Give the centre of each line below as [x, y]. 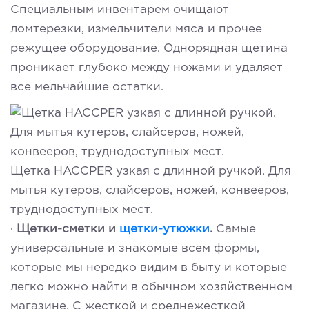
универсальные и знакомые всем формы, [135, 248]
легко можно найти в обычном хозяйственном [151, 287]
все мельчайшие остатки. [87, 87]
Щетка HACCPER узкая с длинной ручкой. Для [151, 171]
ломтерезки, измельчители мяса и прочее [136, 29]
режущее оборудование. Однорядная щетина [149, 48]
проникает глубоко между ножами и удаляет [147, 68]
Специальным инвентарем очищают [120, 10]
